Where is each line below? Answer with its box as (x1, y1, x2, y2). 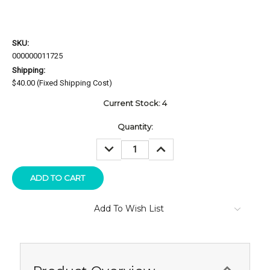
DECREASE (100, 139, 144, 149)
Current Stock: (103, 98, 162, 108)
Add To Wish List (94, 203, 164, 214)
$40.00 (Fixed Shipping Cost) (12, 78, 112, 88)
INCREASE (151, 139, 192, 149)
